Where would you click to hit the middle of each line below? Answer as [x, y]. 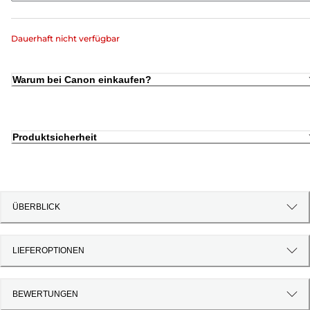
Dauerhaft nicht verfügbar [65, 38]
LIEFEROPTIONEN [48, 251]
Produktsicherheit [55, 137]
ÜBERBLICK [36, 207]
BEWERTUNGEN [45, 294]
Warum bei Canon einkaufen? [82, 79]
